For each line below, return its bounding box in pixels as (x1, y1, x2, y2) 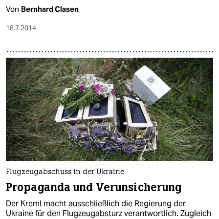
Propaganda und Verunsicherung (6, 180, 182, 195)
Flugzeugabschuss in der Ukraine (6, 168, 124, 176)
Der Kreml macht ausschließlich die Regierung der (6, 198, 186, 209)
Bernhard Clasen (21, 4, 79, 14)
